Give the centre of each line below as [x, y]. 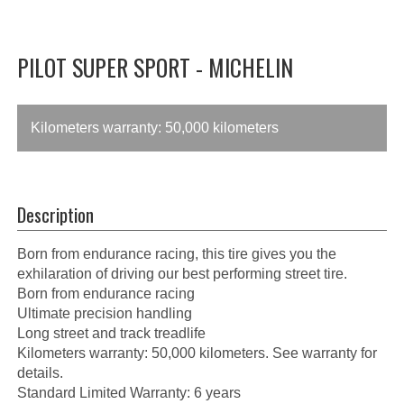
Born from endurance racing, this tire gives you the [177, 254]
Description [55, 214]
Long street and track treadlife [111, 333]
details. [40, 373]
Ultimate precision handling [105, 313]
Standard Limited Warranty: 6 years [129, 393]
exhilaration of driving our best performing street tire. [182, 274]
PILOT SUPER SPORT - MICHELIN [155, 67]
